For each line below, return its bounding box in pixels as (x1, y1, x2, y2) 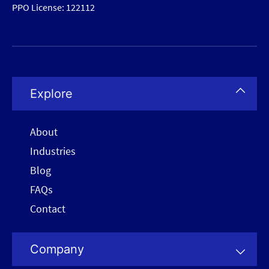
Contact (30, 202, 65, 216)
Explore (30, 86, 73, 101)
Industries (30, 144, 76, 159)
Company (30, 242, 84, 257)
